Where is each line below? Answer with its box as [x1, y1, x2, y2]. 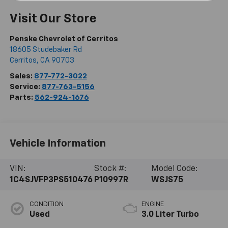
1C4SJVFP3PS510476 [9, 176, 93, 185]
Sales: [9, 72, 34, 80]
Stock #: [94, 165, 126, 174]
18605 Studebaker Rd [9, 45, 82, 53]
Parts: [9, 93, 35, 101]
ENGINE [141, 201, 164, 208]
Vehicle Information [9, 138, 106, 149]
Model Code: [151, 165, 197, 174]
